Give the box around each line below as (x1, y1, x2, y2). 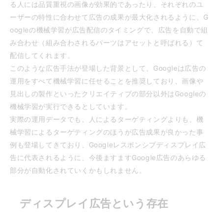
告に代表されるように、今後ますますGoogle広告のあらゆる (10, 153, 207, 162)
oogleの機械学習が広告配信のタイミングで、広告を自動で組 (10, 25, 209, 34)
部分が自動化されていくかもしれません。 (10, 165, 146, 174)
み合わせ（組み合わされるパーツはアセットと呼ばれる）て (10, 38, 204, 47)
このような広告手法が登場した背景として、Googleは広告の (10, 63, 207, 72)
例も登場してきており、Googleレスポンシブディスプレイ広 (10, 140, 207, 149)
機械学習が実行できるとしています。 (10, 102, 132, 110)
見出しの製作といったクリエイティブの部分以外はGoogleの (10, 89, 206, 98)
